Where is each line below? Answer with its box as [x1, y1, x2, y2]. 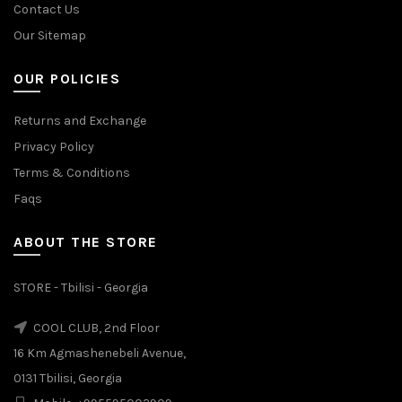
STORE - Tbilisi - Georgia [13, 280, 148, 295]
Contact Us [13, 2, 80, 17]
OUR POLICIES [13, 70, 120, 87]
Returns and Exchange [13, 113, 146, 128]
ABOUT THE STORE [13, 233, 158, 250]
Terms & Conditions [13, 165, 130, 180]
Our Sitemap [13, 28, 86, 43]
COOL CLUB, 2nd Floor [31, 320, 160, 336]
